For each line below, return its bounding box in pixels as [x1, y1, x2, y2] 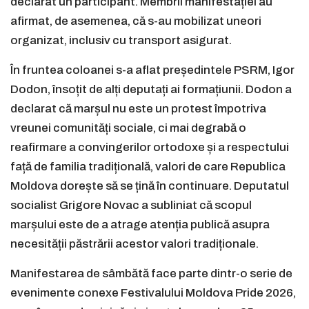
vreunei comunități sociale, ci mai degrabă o [10, 121, 246, 135]
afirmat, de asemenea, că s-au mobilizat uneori [10, 14, 261, 28]
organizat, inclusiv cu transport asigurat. [10, 34, 232, 48]
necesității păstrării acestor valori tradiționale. [10, 237, 259, 251]
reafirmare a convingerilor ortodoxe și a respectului [10, 141, 289, 154]
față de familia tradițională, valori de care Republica [10, 160, 286, 174]
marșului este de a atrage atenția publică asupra [10, 218, 270, 232]
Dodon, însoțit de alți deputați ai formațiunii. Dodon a [10, 83, 292, 97]
